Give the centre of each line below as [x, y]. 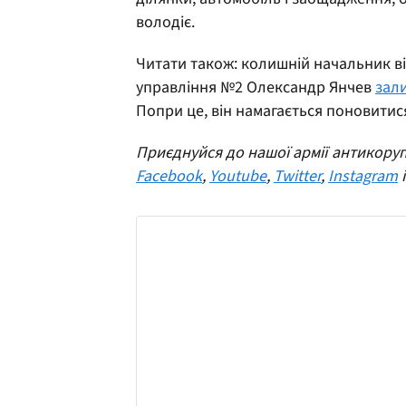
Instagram [363, 176]
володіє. [165, 22]
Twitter [297, 176]
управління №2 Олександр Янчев [256, 87]
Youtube [238, 176]
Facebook [169, 176]
